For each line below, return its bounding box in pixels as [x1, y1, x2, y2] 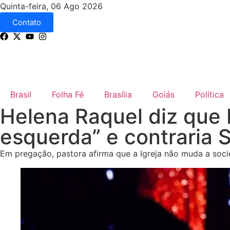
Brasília [104, 89, 132, 100]
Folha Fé [52, 89, 84, 100]
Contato [12, 17, 41, 27]
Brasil [10, 89, 31, 100]
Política [195, 89, 224, 100]
